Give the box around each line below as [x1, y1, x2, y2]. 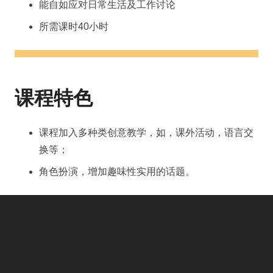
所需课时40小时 [39, 21, 108, 32]
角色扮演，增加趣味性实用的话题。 [39, 166, 195, 177]
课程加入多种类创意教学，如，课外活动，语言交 [39, 127, 253, 138]
